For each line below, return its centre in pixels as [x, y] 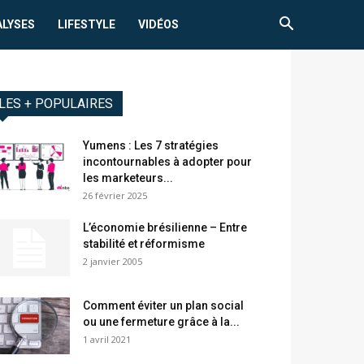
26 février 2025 [115, 196]
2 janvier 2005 [113, 262]
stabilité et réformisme [144, 244]
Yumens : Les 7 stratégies [151, 146]
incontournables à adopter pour [167, 162]
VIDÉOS [159, 24]
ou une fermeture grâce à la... [161, 322]
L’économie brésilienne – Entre [165, 228]
